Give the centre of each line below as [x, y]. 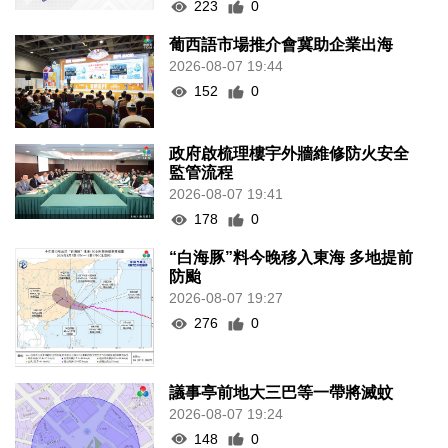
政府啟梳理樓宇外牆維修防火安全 [289, 154]
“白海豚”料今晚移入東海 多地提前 [291, 258]
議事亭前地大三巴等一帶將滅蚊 [281, 392]
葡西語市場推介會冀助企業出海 [281, 45]
